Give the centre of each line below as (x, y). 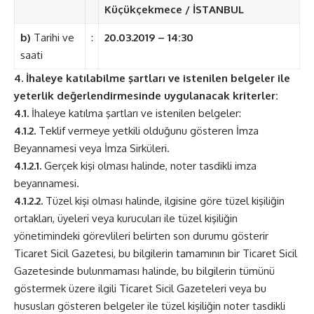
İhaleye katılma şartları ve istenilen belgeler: (135, 114)
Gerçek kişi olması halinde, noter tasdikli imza (149, 166)
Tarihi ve (52, 38)
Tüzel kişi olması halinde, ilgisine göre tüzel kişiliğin (164, 201)
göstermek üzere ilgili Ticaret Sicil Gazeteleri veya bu (140, 289)
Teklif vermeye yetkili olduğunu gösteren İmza (147, 131)
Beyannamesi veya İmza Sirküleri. (92, 149)
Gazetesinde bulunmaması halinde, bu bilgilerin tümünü (144, 271)
